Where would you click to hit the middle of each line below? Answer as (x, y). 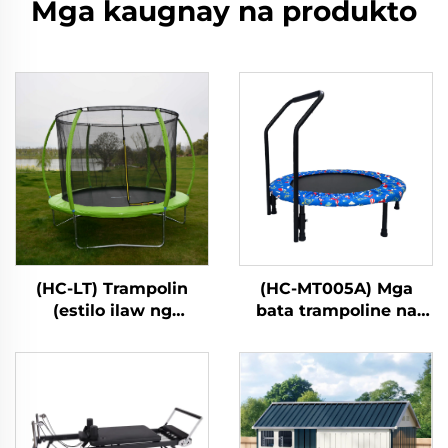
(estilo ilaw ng (112, 310)
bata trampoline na (336, 310)
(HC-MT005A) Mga (336, 288)
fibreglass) (112, 332)
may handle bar (336, 332)
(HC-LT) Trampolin (112, 288)
